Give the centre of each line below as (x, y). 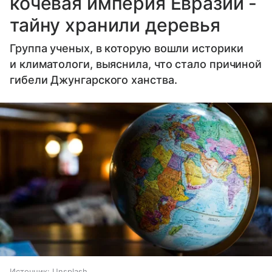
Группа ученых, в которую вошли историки (127, 49)
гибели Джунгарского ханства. (93, 80)
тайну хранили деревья (115, 25)
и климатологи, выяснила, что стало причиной (136, 64)
